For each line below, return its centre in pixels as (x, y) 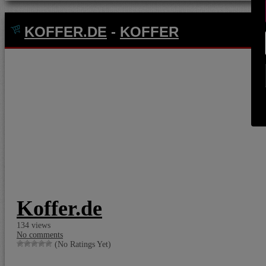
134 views (34, 225)
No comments (40, 235)
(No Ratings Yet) (82, 244)
